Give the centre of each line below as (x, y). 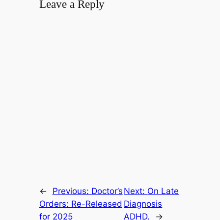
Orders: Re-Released (81, 204)
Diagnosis (143, 204)
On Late (163, 191)
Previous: (72, 191)
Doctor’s (107, 191)
